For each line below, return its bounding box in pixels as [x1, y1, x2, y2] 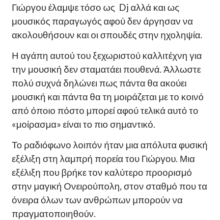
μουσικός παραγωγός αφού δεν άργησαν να [12, 16, 193, 27]
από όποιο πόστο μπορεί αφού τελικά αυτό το [12, 105, 198, 116]
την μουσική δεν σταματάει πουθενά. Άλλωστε [12, 64, 201, 75]
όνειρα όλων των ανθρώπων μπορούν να [12, 194, 183, 206]
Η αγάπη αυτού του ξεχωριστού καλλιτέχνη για [12, 50, 202, 61]
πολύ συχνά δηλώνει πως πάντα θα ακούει [12, 78, 187, 89]
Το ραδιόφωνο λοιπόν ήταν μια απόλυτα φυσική [12, 139, 208, 151]
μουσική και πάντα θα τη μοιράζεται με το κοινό [12, 91, 204, 103]
